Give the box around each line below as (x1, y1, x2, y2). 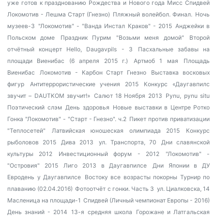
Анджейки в (175, 22, 210, 30)
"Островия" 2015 (7, 162, 58, 169)
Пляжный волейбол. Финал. (113, 11, 192, 18)
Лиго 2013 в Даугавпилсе (63, 162, 147, 169)
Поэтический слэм (7, 104, 62, 111)
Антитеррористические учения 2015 (30, 80, 139, 88)
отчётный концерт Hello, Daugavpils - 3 (7, 46, 133, 53)
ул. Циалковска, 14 (156, 185, 210, 192)
